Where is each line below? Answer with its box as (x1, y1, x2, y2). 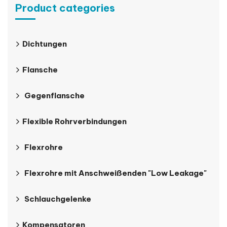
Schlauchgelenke (24, 194, 91, 204)
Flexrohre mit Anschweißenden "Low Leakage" (24, 168, 207, 178)
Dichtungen (22, 39, 67, 49)
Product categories (15, 2, 115, 15)
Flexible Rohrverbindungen (22, 117, 127, 127)
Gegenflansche (24, 91, 85, 101)
